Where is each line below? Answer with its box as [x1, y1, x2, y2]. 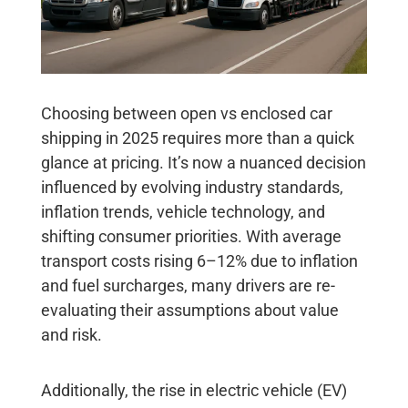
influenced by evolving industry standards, [40, 177, 343, 197]
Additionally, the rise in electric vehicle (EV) [40, 380, 347, 400]
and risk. [40, 324, 106, 344]
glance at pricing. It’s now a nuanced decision [40, 152, 366, 172]
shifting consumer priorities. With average [40, 226, 342, 246]
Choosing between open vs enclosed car [40, 103, 332, 123]
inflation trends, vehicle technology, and [40, 201, 325, 221]
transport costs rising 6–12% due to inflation [40, 250, 358, 270]
